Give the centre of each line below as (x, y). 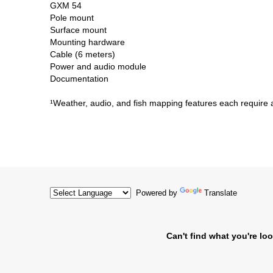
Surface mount (78, 30)
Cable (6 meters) (83, 54)
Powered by (155, 193)
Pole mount (72, 17)
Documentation (79, 78)
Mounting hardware (87, 42)
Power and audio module (98, 66)
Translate (221, 193)
